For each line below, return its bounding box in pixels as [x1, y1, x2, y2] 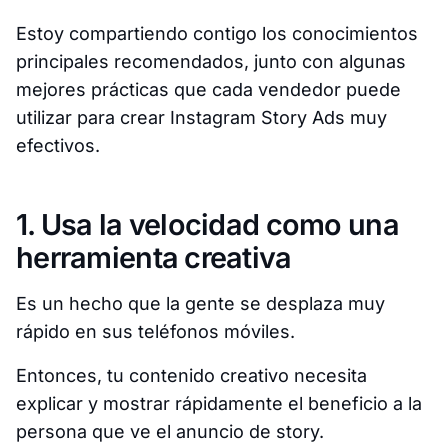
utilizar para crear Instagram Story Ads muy [16, 107, 387, 129]
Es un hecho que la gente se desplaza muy [16, 293, 385, 315]
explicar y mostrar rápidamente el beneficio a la [16, 393, 422, 415]
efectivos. [16, 135, 100, 157]
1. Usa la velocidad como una [16, 207, 399, 243]
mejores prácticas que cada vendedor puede [16, 79, 401, 101]
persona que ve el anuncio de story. [16, 421, 324, 443]
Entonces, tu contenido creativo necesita [16, 365, 367, 387]
